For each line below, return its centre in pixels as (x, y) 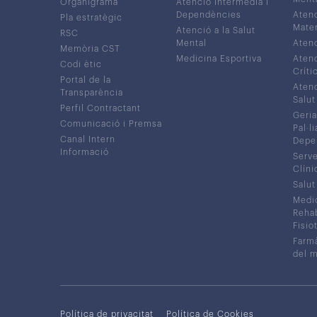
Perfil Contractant (100, 108)
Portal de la (85, 80)
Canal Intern (87, 139)
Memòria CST (90, 48)
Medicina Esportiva (219, 58)
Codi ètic (81, 64)
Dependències (209, 15)
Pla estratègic (91, 17)
